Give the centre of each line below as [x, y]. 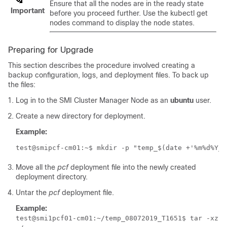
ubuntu [182, 101]
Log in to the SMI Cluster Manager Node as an [93, 101]
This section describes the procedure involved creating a [102, 66]
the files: [22, 85]
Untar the [32, 193]
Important [28, 11]
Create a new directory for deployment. [81, 116]
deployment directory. [52, 177]
